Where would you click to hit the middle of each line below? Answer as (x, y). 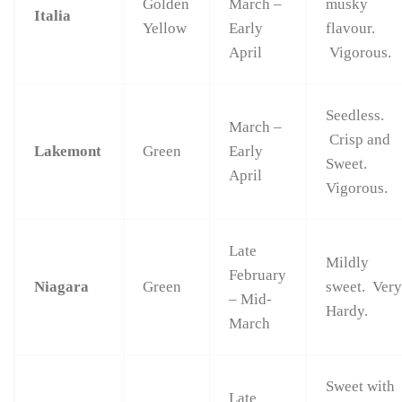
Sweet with (361, 387)
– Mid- (251, 300)
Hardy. (347, 311)
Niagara (62, 287)
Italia (53, 16)
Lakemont (68, 152)
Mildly (348, 263)
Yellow (165, 29)
